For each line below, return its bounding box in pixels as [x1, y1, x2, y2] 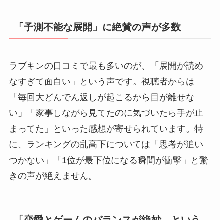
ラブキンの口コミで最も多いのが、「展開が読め [8, 61, 203, 71]
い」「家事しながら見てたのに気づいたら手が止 [8, 108, 203, 118]
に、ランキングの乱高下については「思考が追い [8, 139, 203, 150]
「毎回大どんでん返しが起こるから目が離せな [8, 92, 194, 103]
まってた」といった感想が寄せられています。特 [8, 124, 203, 134]
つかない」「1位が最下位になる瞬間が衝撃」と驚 [8, 155, 208, 165]
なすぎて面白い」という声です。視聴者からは [8, 77, 194, 87]
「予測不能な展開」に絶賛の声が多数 [13, 22, 181, 33]
